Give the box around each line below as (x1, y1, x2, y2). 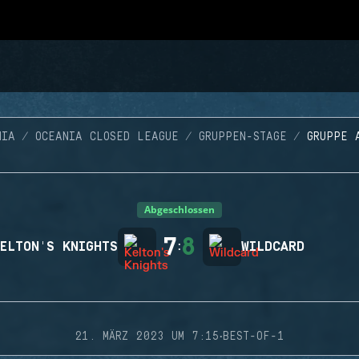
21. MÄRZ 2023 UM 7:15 (75, 330, 220, 343)
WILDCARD (241, 240, 305, 254)
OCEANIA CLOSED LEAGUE (35, 131, 179, 143)
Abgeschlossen (144, 203, 215, 216)
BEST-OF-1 (223, 330, 284, 343)
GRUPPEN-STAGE (199, 131, 287, 143)
